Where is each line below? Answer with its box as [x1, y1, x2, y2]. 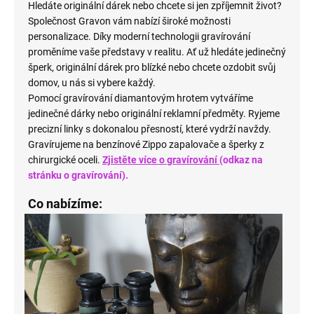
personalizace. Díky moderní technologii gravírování [28, 31, 250, 43]
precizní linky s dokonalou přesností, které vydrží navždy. [28, 123, 271, 135]
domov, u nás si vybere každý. [28, 77, 156, 89]
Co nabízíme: [28, 196, 108, 212]
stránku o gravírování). [28, 170, 128, 182]
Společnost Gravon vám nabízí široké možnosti [28, 15, 231, 27]
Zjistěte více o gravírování [102, 154, 219, 166]
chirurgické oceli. [28, 154, 102, 166]
